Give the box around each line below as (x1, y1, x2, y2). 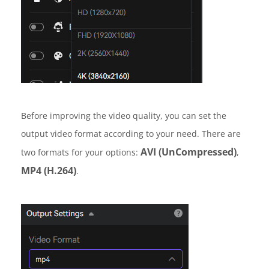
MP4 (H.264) (21, 163, 76, 177)
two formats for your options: (21, 146, 141, 158)
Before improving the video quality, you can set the (21, 109, 226, 121)
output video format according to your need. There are (21, 127, 241, 139)
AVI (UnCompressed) (141, 145, 237, 159)
